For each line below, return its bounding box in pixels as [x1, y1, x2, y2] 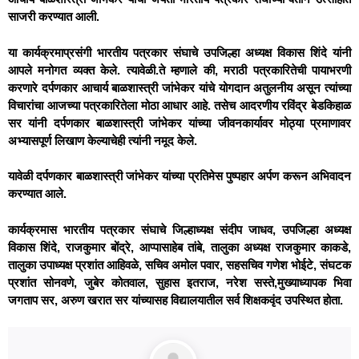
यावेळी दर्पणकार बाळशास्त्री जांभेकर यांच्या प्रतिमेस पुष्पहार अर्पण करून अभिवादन [8, 169, 351, 183]
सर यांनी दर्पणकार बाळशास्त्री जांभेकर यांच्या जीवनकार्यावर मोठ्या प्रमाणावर [8, 115, 351, 130]
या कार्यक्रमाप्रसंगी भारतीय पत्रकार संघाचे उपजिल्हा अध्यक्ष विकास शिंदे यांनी [8, 45, 351, 59]
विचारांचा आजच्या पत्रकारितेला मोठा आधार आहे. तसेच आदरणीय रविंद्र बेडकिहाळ [8, 98, 351, 112]
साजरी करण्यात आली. [8, 10, 99, 23]
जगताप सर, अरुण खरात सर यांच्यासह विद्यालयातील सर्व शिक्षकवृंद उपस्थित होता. [8, 292, 343, 307]
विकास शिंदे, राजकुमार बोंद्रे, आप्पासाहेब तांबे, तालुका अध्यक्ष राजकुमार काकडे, [8, 240, 351, 254]
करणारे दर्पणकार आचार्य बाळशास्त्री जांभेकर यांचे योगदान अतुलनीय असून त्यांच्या [8, 80, 351, 95]
